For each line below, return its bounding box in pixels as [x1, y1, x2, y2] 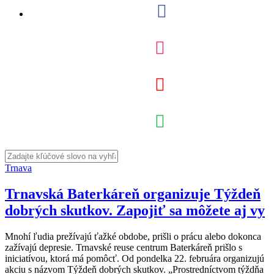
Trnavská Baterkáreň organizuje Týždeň [5, 185, 261, 202]
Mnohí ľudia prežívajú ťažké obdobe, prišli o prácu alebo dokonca [5, 231, 261, 242]
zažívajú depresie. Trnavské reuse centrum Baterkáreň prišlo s [5, 242, 242, 253]
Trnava [5, 163, 32, 173]
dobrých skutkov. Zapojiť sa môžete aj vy [5, 202, 265, 218]
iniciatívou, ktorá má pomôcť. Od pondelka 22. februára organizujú [5, 253, 264, 264]
